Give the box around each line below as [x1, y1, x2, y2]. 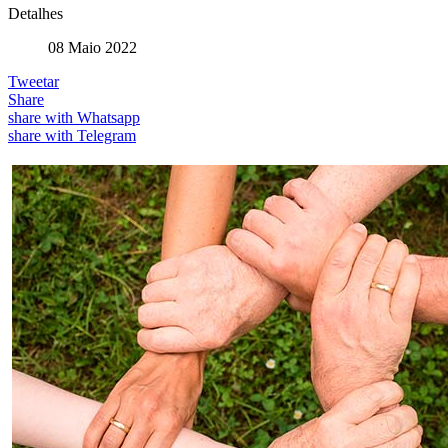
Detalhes [8, 4, 63, 22]
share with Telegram [8, 126, 136, 144]
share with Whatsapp [8, 108, 140, 126]
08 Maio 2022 [48, 38, 137, 56]
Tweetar [8, 72, 59, 90]
